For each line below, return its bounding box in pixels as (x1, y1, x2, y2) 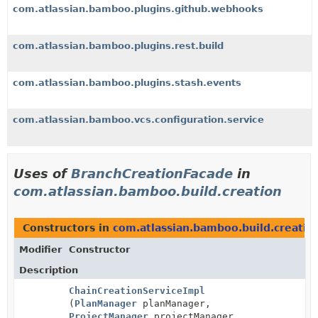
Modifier (19, 244, 62, 255)
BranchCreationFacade (71, 166, 233, 181)
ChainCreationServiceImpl (69, 285, 205, 296)
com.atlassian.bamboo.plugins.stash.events (13, 77, 241, 88)
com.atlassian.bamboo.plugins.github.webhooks (13, 4, 263, 14)
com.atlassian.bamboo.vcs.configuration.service (13, 114, 264, 125)
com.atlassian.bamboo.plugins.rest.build (13, 40, 224, 51)
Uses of (13, 166, 71, 181)
